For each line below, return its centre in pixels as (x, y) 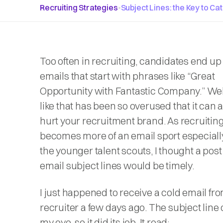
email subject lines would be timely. (117, 166)
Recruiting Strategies (79, 7)
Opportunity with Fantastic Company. (121, 91)
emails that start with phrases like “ (115, 76)
